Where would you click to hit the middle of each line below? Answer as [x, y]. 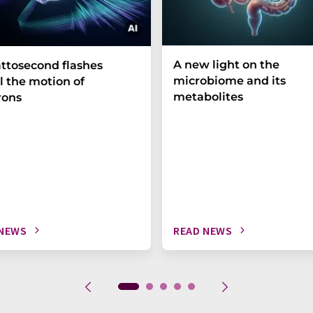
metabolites [208, 96]
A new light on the [226, 64]
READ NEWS [203, 230]
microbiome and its [230, 80]
